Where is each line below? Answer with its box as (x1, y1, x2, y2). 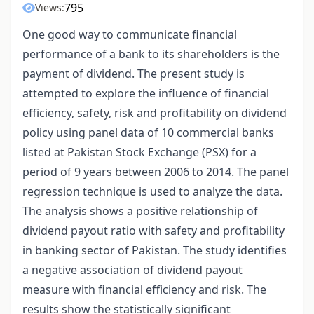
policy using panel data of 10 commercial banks (22, 125, 274, 141)
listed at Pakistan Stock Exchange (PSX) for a (22, 144, 257, 161)
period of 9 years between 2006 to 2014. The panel (22, 164, 289, 180)
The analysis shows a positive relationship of (22, 203, 258, 219)
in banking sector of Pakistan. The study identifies (22, 243, 287, 259)
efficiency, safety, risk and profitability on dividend (22, 105, 287, 121)
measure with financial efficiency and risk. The (22, 282, 266, 298)
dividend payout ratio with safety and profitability (22, 223, 285, 239)
